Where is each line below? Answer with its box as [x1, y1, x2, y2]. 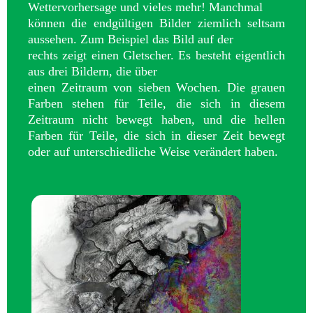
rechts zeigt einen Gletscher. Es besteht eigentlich [28, 48, 285, 62]
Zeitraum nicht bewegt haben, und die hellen [28, 112, 285, 126]
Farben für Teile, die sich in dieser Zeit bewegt [28, 128, 285, 143]
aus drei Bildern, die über [28, 64, 157, 78]
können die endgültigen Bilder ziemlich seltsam [28, 15, 285, 30]
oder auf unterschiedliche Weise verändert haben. [28, 144, 278, 159]
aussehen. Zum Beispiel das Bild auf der [28, 31, 233, 46]
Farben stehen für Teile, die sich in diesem [28, 96, 285, 110]
